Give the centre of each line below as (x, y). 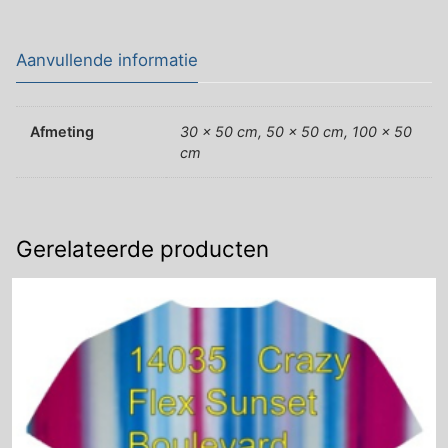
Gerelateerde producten (142, 249)
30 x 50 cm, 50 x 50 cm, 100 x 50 (296, 131)
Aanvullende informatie (107, 59)
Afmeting (62, 131)
